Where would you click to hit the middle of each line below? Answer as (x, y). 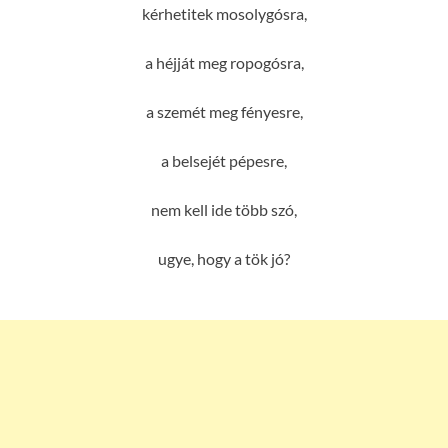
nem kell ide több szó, (224, 209)
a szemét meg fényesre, (224, 111)
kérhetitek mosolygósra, (224, 13)
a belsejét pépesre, (224, 160)
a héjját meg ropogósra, (224, 62)
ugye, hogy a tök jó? (224, 258)
